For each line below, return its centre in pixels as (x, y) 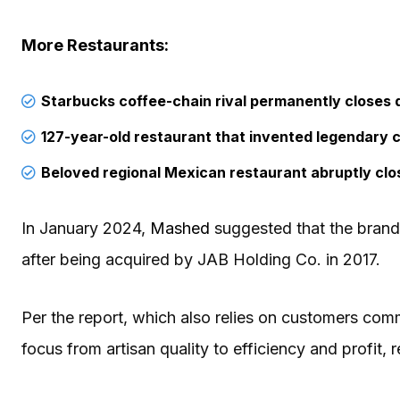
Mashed (180, 228)
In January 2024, (86, 228)
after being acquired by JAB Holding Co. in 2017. (203, 259)
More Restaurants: (97, 45)
